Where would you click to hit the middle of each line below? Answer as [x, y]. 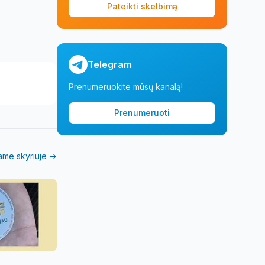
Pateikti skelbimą [142, 7]
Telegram [110, 65]
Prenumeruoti [142, 113]
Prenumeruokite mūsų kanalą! [126, 87]
